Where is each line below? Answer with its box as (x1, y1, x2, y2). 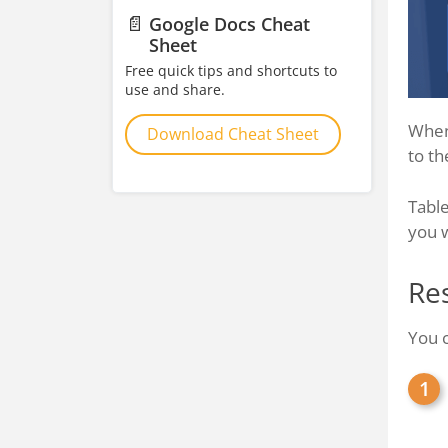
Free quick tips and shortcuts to (125, 61, 337, 80)
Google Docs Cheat (149, 12, 311, 36)
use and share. (125, 80, 225, 99)
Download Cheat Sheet (147, 123, 319, 145)
